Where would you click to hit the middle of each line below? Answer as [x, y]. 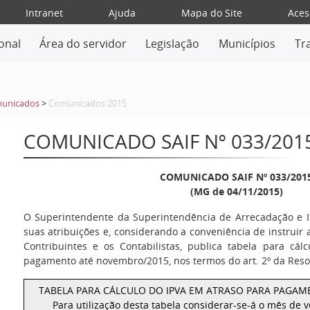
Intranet [44, 13]
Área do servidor [83, 44]
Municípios [247, 44]
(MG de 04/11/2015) [236, 191]
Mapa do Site [211, 13]
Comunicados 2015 [87, 103]
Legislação [173, 44]
